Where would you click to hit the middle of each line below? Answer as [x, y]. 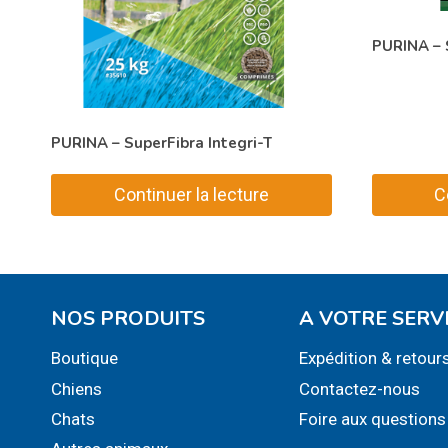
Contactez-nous [360, 389]
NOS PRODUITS [128, 319]
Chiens [76, 389]
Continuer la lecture [191, 195]
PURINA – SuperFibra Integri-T [161, 142]
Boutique [84, 358]
